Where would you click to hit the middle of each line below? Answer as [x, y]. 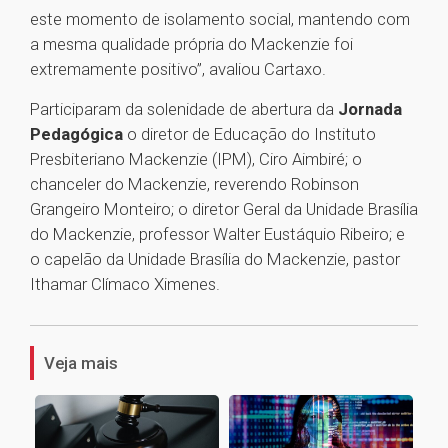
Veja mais [81, 363]
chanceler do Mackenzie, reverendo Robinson [194, 184]
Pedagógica [76, 134]
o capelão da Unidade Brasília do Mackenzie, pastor [215, 259]
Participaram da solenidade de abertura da [184, 109]
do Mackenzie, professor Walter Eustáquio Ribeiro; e [217, 234]
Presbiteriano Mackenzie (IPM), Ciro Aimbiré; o [196, 159]
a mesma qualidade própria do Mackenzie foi [191, 44]
